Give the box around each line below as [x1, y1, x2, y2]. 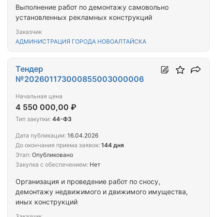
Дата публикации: [15, 132, 66, 139]
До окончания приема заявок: [15, 141, 100, 149]
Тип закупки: [15, 115, 51, 123]
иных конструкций [15, 198, 77, 206]
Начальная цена [15, 93, 62, 100]
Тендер [15, 64, 43, 74]
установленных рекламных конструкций [15, 13, 152, 22]
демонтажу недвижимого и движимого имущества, [15, 187, 188, 196]
